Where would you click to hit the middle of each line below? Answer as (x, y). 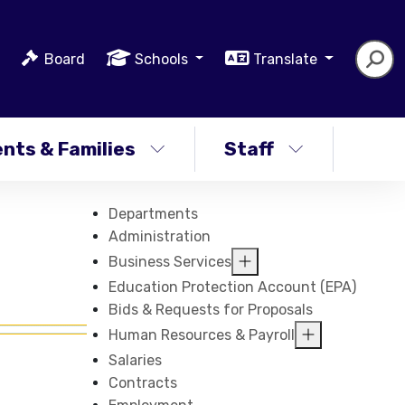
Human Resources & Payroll (202, 335)
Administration (160, 236)
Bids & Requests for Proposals (211, 310)
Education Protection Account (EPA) (233, 287)
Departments (154, 214)
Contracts (143, 383)
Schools (163, 59)
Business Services (170, 262)
